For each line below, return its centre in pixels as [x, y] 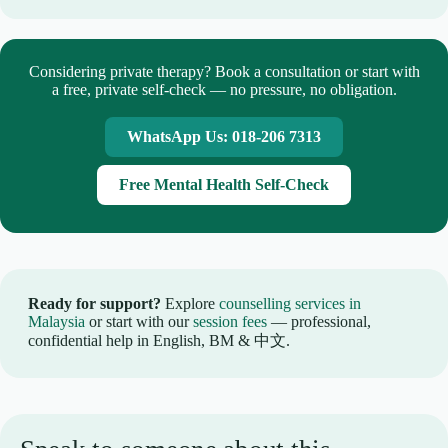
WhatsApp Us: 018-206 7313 [224, 137]
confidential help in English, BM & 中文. [159, 341]
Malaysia [56, 322]
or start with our [139, 322]
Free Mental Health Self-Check [224, 185]
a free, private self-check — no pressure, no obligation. [224, 90]
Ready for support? [94, 304]
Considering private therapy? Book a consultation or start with [224, 72]
